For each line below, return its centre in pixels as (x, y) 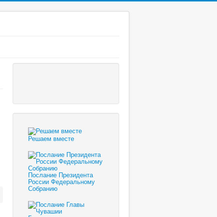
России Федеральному (62, 182)
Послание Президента (61, 175)
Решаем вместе (51, 139)
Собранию (43, 188)
